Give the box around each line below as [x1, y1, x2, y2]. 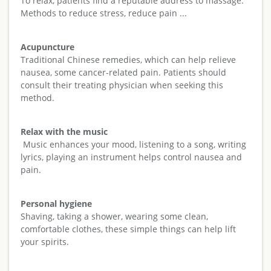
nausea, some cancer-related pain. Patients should [20, 66, 226, 78]
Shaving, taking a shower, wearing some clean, [20, 210, 208, 222]
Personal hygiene [20, 197, 92, 209]
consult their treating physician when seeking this [20, 79, 223, 91]
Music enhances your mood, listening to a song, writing [20, 138, 246, 150]
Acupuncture [20, 41, 74, 53]
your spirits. [20, 235, 69, 247]
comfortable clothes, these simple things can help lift [20, 223, 236, 235]
